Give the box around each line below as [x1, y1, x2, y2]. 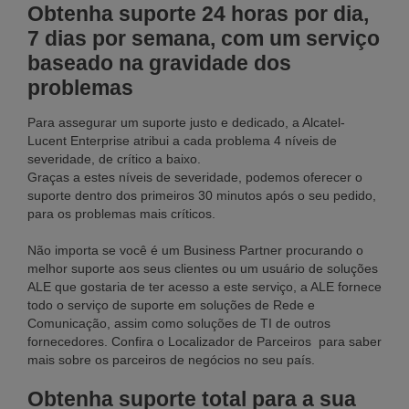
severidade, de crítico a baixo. [27, 152, 201, 167]
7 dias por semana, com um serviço [27, 26, 380, 51]
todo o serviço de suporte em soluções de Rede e [27, 298, 315, 313]
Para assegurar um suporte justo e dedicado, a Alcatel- [27, 115, 345, 131]
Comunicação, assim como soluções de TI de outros [27, 316, 330, 331]
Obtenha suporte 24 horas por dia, [27, 2, 369, 26]
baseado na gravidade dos [27, 51, 291, 76]
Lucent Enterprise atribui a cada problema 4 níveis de [27, 133, 337, 149]
